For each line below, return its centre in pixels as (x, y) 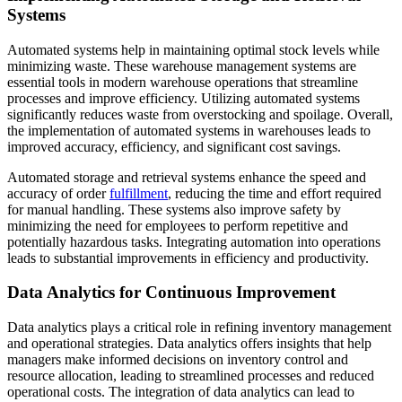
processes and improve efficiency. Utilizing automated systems (184, 98)
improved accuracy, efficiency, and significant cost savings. (174, 146)
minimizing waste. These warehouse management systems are (182, 66)
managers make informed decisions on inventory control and (178, 360)
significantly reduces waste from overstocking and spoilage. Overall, (200, 114)
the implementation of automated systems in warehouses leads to (189, 130)
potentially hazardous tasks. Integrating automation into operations (194, 241)
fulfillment (139, 193)
